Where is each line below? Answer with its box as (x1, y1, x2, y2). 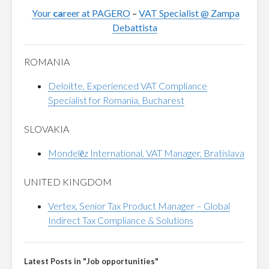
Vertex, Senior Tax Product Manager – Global (48, 200, 230, 211)
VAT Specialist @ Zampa (138, 7, 240, 19)
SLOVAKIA (24, 123, 69, 134)
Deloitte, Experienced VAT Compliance (48, 80, 207, 91)
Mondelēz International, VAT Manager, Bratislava (48, 147, 244, 159)
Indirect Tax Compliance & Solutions (48, 214, 193, 226)
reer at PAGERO (62, 7, 130, 19)
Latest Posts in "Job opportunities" (24, 256, 159, 266)
